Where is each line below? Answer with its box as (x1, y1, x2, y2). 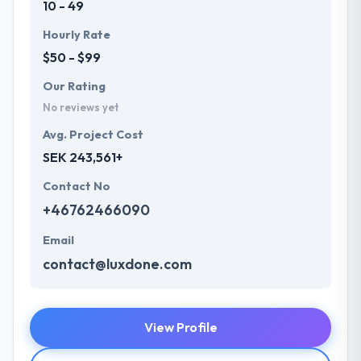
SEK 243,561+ (43, 148, 122, 165)
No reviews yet (43, 100, 119, 114)
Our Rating (43, 78, 106, 93)
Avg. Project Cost (43, 127, 143, 142)
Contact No (43, 178, 110, 193)
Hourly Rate (43, 27, 110, 42)
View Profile (143, 318, 218, 335)
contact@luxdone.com (43, 254, 192, 273)
